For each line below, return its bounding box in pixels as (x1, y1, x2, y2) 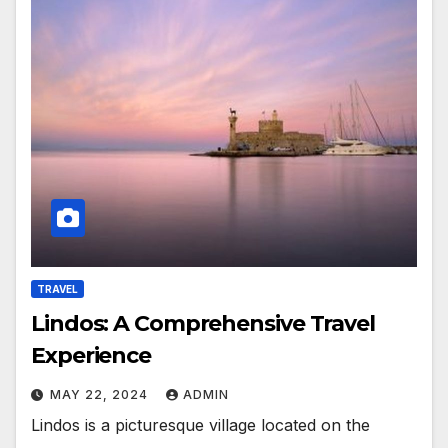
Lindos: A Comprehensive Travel (31, 309, 375, 337)
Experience (31, 341, 151, 369)
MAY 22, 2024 (50, 386, 152, 402)
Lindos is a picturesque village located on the (31, 414, 370, 435)
